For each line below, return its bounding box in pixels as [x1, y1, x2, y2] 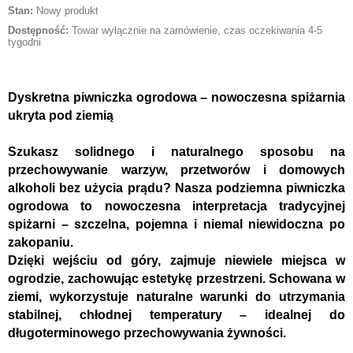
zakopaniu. [8, 236, 73, 250]
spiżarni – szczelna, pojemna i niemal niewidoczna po [8, 217, 345, 232]
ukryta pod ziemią [8, 109, 113, 123]
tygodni [8, 36, 41, 49]
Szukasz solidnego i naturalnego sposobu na [8, 145, 345, 159]
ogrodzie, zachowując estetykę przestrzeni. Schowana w [8, 272, 345, 286]
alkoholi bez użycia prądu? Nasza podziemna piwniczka [8, 181, 345, 195]
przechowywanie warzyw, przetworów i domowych [8, 163, 345, 177]
